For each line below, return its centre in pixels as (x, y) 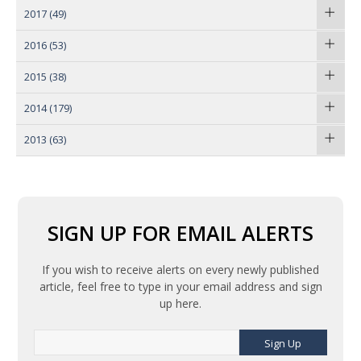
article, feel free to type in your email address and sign (180, 287)
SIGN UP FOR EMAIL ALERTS (180, 233)
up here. (180, 304)
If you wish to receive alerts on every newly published (180, 270)
